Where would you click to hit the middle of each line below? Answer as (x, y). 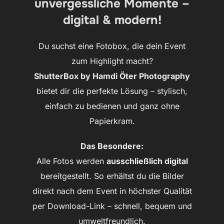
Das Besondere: (112, 146)
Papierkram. (112, 121)
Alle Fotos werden (71, 161)
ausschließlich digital (147, 161)
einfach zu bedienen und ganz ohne (112, 106)
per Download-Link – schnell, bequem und (112, 206)
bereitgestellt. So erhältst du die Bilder (112, 176)
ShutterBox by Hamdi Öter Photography (112, 76)
